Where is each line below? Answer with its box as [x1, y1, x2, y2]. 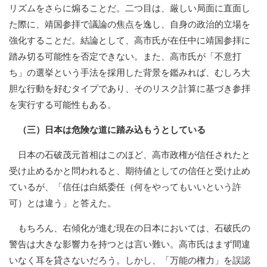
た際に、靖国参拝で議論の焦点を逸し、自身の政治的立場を [9, 19, 250, 29]
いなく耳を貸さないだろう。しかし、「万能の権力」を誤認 [9, 255, 250, 265]
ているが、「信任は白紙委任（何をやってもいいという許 [9, 182, 241, 192]
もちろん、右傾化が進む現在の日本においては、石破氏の [18, 223, 250, 233]
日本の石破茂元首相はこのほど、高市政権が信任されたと [18, 150, 250, 160]
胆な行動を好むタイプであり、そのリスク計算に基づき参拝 [9, 83, 250, 94]
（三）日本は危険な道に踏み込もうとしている [18, 125, 206, 135]
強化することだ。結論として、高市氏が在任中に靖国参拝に [9, 35, 250, 45]
